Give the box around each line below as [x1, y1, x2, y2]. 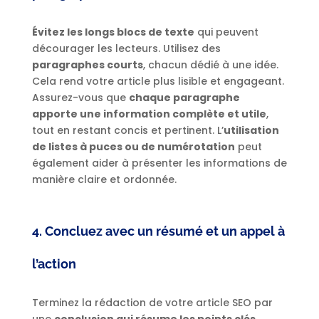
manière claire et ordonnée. [31, 172, 177, 187]
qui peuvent [194, 25, 258, 40]
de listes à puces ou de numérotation [31, 140, 235, 155]
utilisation [223, 123, 279, 138]
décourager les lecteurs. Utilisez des [31, 41, 221, 56]
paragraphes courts [31, 58, 143, 73]
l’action [31, 256, 76, 272]
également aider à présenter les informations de [31, 156, 287, 171]
